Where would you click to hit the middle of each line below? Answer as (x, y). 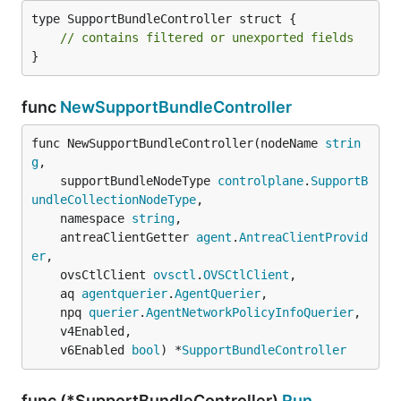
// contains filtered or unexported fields (207, 38)
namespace (96, 218)
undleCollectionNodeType (114, 200)
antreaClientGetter (128, 237)
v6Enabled (96, 350)
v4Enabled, (46, 331)
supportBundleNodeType (139, 181)
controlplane (260, 181)
